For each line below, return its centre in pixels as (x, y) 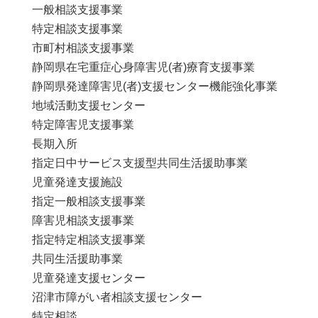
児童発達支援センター (88, 278)
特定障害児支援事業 (83, 124)
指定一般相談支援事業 (88, 201)
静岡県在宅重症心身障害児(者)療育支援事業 (143, 67)
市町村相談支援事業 (83, 48)
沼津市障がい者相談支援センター (117, 297)
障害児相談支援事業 (83, 220)
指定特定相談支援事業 (88, 239)
